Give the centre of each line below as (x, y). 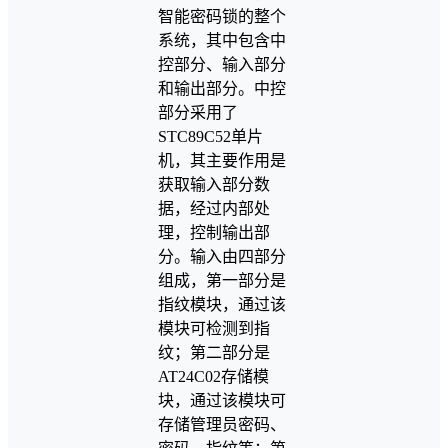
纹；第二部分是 (214, 353)
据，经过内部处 (214, 209)
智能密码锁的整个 (222, 17)
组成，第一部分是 (222, 281)
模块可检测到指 (214, 329)
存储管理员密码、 (222, 425)
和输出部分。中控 (222, 89)
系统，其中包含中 (222, 41)
